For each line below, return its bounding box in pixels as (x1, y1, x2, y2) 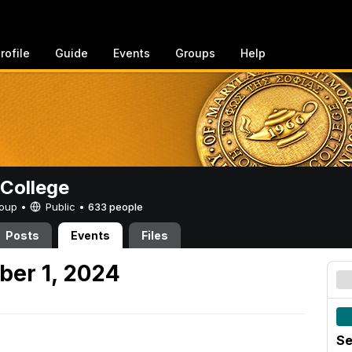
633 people (88, 200, 143, 213)
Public (42, 200, 79, 213)
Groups (175, 46, 215, 60)
